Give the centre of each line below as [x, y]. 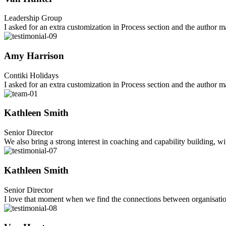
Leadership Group [33, 18]
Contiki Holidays [31, 75]
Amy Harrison [34, 55]
